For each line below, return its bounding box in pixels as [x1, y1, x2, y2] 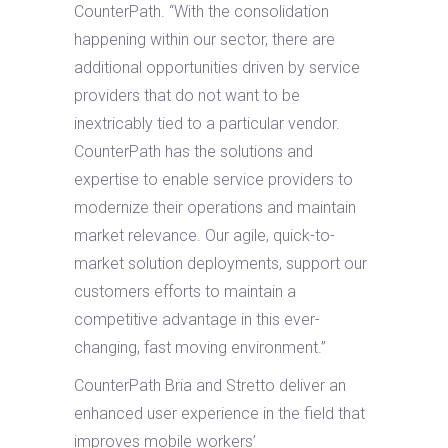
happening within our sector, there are [74, 30, 335, 49]
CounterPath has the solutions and [74, 142, 313, 161]
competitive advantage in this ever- [74, 310, 320, 329]
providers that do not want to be [74, 86, 300, 105]
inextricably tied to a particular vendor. [74, 114, 340, 133]
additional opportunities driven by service [74, 58, 360, 77]
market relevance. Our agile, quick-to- [74, 226, 335, 245]
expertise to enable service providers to [74, 170, 353, 189]
